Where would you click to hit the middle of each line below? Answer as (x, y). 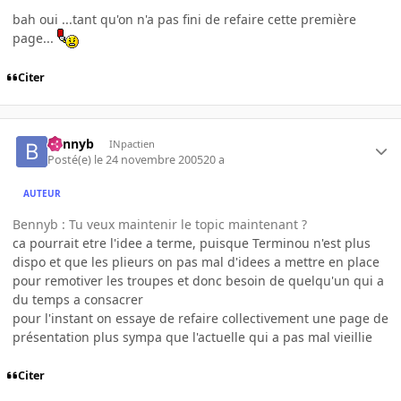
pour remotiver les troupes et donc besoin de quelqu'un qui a (198, 280)
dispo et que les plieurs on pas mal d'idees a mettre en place (196, 261)
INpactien (132, 143)
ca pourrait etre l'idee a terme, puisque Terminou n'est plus (192, 243)
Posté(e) (71, 159)
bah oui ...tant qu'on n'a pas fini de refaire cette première (184, 20)
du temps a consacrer (78, 299)
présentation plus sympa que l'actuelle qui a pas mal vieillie (192, 337)
